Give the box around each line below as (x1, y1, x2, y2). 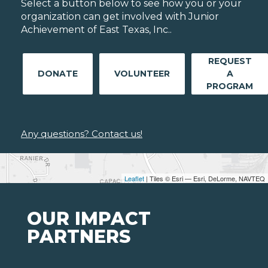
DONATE (38, 68, 78, 80)
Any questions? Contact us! (21, 128, 142, 140)
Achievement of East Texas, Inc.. (21, 24, 172, 36)
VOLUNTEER (114, 68, 170, 80)
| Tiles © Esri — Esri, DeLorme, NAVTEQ (144, 173, 265, 184)
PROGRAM (206, 81, 253, 92)
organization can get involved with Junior (21, 11, 219, 23)
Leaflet (124, 173, 144, 184)
